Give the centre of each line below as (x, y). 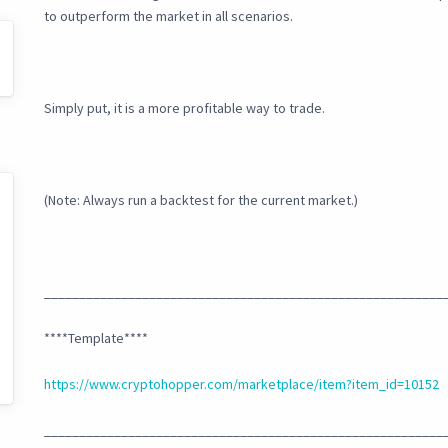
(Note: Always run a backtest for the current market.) (201, 200)
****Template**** (96, 338)
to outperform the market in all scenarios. (168, 16)
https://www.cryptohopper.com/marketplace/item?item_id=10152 (241, 384)
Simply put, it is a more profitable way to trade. (184, 108)
